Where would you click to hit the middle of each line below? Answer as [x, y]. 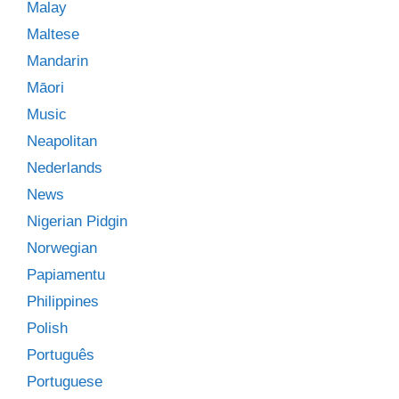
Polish [47, 329]
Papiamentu [66, 275]
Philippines [63, 302]
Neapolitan [62, 142]
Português [61, 355]
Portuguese [65, 382]
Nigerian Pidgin [77, 222]
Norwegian [62, 248]
